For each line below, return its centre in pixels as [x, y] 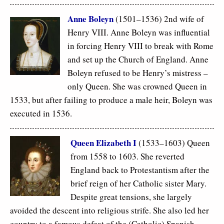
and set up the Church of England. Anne [138, 59]
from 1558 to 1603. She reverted [127, 156]
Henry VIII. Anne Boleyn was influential [139, 32]
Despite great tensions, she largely [131, 197]
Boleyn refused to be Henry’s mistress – [138, 73]
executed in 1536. [41, 113]
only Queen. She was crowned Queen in [137, 86]
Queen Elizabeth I [103, 143]
